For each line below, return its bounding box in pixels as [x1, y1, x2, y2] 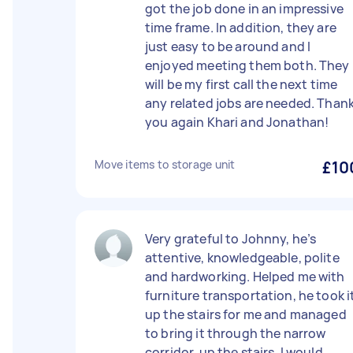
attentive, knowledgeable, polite [145, 249, 340, 266]
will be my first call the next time [145, 76, 338, 93]
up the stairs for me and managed [145, 306, 347, 323]
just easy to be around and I [145, 38, 311, 55]
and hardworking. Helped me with [145, 268, 345, 285]
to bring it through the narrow [145, 325, 326, 342]
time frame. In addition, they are [145, 19, 336, 36]
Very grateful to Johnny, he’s [145, 230, 317, 247]
